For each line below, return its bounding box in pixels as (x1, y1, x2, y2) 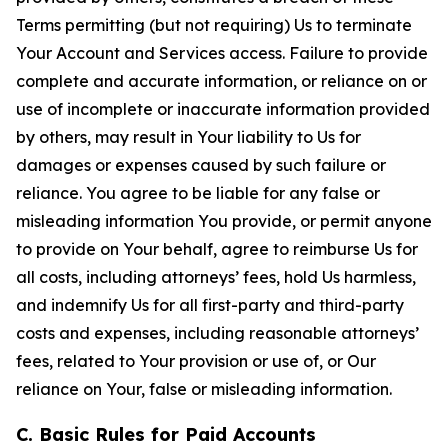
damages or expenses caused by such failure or (16, 155, 386, 175)
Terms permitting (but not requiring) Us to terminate (16, 15, 412, 35)
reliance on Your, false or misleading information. (16, 379, 392, 399)
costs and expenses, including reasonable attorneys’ (16, 323, 419, 343)
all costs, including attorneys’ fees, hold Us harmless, (16, 267, 416, 287)
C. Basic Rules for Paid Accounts (16, 423, 316, 446)
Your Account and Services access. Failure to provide (16, 43, 428, 63)
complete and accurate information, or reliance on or (16, 71, 427, 91)
